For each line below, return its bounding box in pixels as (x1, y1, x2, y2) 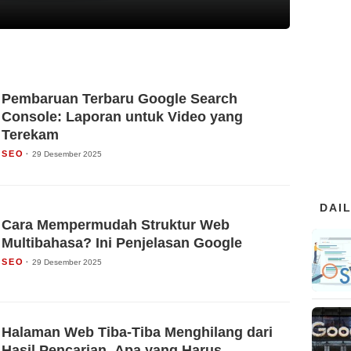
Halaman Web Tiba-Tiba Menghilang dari (2, 324, 273, 341)
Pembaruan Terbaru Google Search (2, 91, 237, 107)
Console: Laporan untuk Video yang (2, 109, 243, 125)
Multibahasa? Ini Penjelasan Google (2, 234, 242, 251)
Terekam (2, 127, 59, 143)
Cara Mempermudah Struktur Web (2, 216, 230, 233)
